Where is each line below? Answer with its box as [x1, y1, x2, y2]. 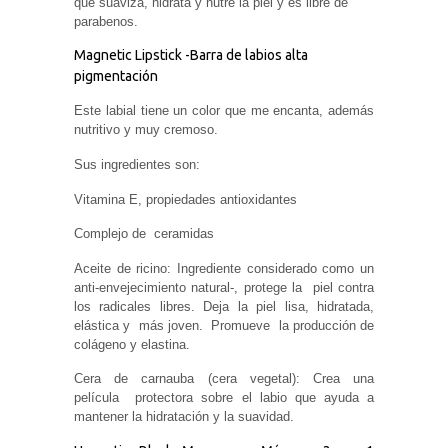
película [74, 390, 119, 406]
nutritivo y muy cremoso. [74, 122, 218, 138]
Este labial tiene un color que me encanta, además [74, 103, 374, 119]
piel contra [312, 279, 375, 295]
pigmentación [74, 67, 158, 84]
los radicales [74, 298, 160, 314]
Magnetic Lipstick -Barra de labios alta [74, 46, 308, 63]
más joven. [138, 317, 203, 333]
